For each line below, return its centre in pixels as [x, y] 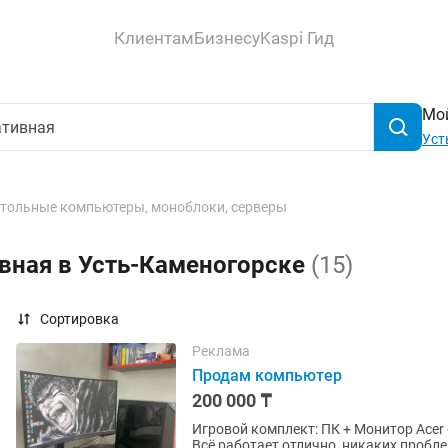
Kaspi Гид [297, 37]
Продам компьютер [267, 375]
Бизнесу [227, 37]
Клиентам [154, 37]
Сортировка [79, 319]
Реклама [221, 351]
